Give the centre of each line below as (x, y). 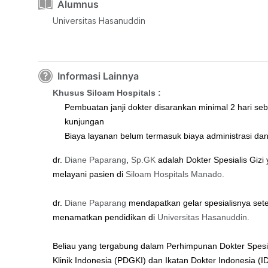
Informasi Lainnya (98, 76)
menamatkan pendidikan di (105, 217)
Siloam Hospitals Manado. (175, 174)
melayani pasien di (89, 174)
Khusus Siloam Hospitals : (107, 93)
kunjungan (84, 121)
